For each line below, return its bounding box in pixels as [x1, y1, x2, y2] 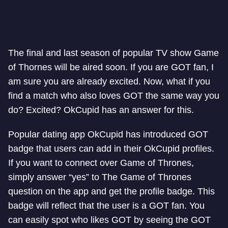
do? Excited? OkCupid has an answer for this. [8, 105, 194, 115]
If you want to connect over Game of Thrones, [8, 158, 194, 168]
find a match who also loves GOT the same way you [8, 91, 219, 101]
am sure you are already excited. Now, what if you [8, 76, 210, 87]
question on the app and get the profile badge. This [8, 186, 215, 196]
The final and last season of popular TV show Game [8, 48, 219, 58]
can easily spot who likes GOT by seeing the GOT [8, 215, 211, 225]
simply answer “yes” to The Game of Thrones [8, 172, 191, 182]
